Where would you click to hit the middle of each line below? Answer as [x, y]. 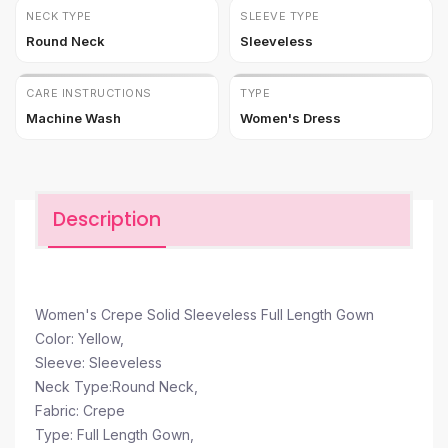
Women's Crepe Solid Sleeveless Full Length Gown [204, 314]
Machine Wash [73, 118]
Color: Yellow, [79, 338]
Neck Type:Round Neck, [116, 386]
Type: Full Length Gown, [114, 434]
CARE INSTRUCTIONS [89, 93]
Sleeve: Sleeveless [98, 362]
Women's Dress [290, 118]
